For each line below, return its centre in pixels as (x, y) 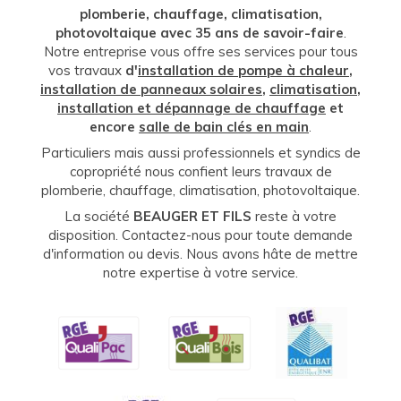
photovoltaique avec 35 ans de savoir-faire (199, 33)
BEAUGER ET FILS (192, 216)
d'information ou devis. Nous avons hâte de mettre (200, 254)
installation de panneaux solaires (151, 89)
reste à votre (294, 216)
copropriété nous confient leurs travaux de (200, 171)
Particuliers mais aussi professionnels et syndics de (200, 153)
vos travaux (85, 70)
